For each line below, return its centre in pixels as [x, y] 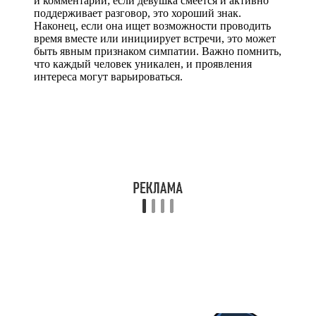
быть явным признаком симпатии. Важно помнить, [158, 51]
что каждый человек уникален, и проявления [143, 63]
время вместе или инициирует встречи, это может [155, 38]
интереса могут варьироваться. [108, 76]
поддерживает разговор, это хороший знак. [138, 13]
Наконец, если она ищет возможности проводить [152, 25]
